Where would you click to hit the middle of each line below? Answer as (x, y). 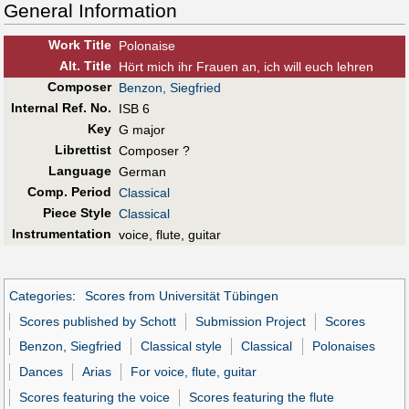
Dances (42, 372)
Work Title (79, 45)
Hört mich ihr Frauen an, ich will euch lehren (246, 67)
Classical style (182, 346)
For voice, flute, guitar (194, 372)
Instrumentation (61, 234)
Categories (41, 296)
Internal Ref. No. (61, 108)
